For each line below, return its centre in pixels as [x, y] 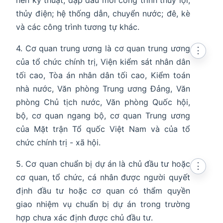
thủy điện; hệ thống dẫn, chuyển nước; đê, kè [103, 14]
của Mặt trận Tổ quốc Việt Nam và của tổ [103, 129]
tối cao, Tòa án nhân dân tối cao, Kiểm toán [103, 75]
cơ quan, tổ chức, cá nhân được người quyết [103, 177]
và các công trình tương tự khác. [78, 27]
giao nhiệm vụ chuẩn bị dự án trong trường [103, 204]
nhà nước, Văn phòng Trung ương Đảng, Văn [103, 89]
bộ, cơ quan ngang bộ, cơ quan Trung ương [103, 116]
